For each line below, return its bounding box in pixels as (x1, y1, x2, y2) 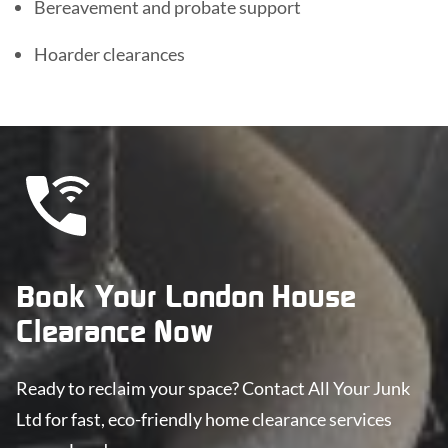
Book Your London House (16, 278, 356, 313)
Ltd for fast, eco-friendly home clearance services (16, 407, 392, 430)
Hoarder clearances (34, 42, 185, 65)
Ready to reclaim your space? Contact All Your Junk (16, 376, 410, 399)
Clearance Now (16, 313, 213, 348)
